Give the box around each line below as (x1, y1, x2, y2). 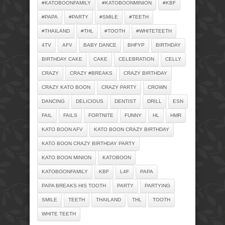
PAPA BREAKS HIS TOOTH (42, 182, 106, 188)
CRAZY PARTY (101, 84, 137, 90)
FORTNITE (88, 112, 114, 118)
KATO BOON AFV (42, 126, 83, 132)
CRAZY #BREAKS (70, 70, 113, 76)
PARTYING (145, 182, 170, 188)
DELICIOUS (76, 98, 103, 104)
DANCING (42, 98, 65, 104)
